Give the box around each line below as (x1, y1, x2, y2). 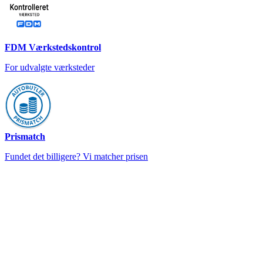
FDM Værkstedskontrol (5, 42, 101, 52)
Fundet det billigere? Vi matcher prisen (5, 151, 148, 161)
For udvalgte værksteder (5, 62, 95, 72)
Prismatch (5, 131, 45, 141)
